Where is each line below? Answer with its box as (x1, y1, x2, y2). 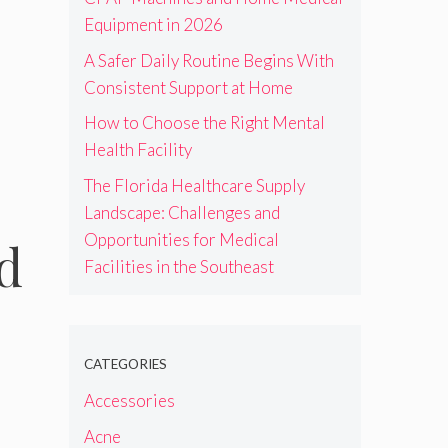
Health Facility (83, 139, 192, 161)
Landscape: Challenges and (83, 201, 280, 223)
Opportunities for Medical (83, 228, 279, 250)
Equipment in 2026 (83, 14, 223, 36)
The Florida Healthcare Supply (83, 174, 305, 196)
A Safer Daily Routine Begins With (83, 49, 334, 71)
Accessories (83, 390, 175, 412)
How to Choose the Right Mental (83, 112, 325, 134)
